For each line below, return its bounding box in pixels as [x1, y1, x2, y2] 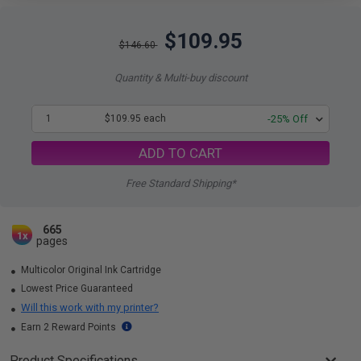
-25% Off [268, 113, 308, 125]
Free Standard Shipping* [125, 177, 236, 189]
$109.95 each [105, 113, 167, 124]
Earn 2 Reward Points [19, 322, 118, 333]
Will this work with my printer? [21, 301, 159, 313]
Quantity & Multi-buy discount [114, 72, 247, 84]
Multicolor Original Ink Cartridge [19, 264, 161, 276]
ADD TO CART [139, 144, 222, 161]
